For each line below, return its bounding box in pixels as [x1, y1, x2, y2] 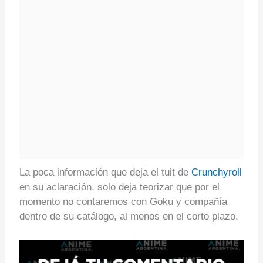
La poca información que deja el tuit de [19, 166, 191, 178]
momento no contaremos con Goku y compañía [19, 195, 227, 207]
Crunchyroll [191, 166, 242, 178]
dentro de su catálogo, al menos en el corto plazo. [19, 210, 238, 222]
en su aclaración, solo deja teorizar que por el [19, 181, 220, 193]
